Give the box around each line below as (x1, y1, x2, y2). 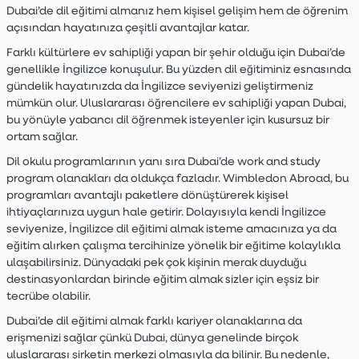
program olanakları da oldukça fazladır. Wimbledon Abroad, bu (6, 171, 349, 185)
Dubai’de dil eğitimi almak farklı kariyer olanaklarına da (6, 313, 302, 328)
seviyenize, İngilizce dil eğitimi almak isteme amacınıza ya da (6, 221, 337, 236)
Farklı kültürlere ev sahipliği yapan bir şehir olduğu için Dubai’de (6, 45, 345, 59)
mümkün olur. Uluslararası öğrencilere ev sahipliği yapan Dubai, (6, 95, 346, 110)
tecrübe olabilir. (6, 288, 91, 303)
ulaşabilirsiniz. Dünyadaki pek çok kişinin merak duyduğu (6, 255, 306, 269)
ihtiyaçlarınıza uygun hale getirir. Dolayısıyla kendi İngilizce (6, 204, 326, 219)
